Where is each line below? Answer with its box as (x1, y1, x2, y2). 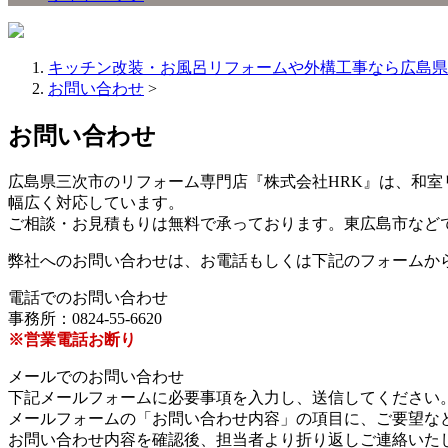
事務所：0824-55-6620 (8, 309, 162, 327)
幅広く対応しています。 (8, 193, 184, 211)
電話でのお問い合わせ (8, 288, 168, 306)
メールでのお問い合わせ (8, 367, 184, 385)
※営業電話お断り (8, 330, 136, 348)
